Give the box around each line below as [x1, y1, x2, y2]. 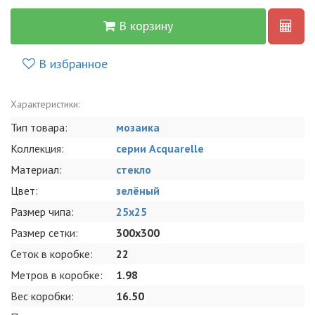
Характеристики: [11, 98, 79, 111]
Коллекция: [11, 141, 64, 156]
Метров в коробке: [11, 268, 103, 283]
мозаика [116, 120, 160, 135]
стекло [116, 162, 151, 177]
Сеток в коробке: [11, 247, 93, 262]
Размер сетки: [11, 226, 78, 240]
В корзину [115, 18, 173, 34]
